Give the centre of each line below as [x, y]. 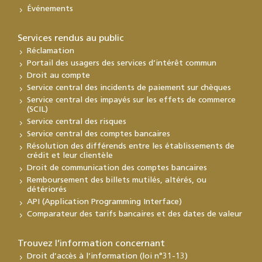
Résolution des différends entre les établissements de [131, 146]
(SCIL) [37, 109]
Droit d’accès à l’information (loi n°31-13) [107, 256]
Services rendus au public [71, 38]
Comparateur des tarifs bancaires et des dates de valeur [135, 214]
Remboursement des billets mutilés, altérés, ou [117, 180]
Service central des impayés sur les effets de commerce [131, 100]
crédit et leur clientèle [70, 156]
